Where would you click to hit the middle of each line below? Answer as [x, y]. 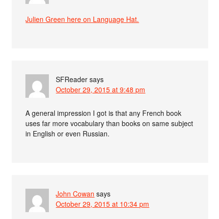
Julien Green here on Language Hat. [82, 19]
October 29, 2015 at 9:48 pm [101, 89]
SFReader [72, 79]
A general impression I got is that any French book [104, 113]
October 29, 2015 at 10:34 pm [103, 204]
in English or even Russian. [68, 133]
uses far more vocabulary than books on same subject [109, 123]
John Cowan [75, 193]
